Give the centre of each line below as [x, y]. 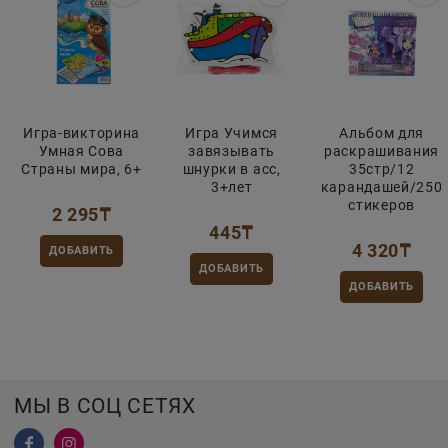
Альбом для [382, 132]
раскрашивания [382, 150]
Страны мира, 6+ [81, 168]
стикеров [381, 204]
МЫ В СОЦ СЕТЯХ [105, 406]
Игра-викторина [82, 132]
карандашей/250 [381, 186]
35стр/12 [381, 168]
